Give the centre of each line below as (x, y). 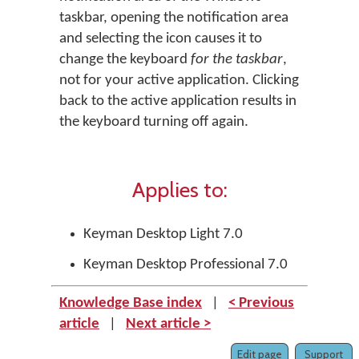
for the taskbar (237, 60)
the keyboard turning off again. (154, 122)
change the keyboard (125, 60)
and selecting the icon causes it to (161, 39)
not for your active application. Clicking (179, 81)
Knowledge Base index (131, 303)
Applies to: (179, 190)
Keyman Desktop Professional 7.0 (186, 265)
